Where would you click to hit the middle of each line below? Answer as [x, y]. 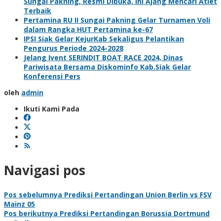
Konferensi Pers [52, 76]
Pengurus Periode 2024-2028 [74, 48]
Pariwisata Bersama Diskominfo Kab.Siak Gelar [107, 67]
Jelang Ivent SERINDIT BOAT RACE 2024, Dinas [103, 57]
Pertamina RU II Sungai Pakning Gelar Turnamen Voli [117, 20]
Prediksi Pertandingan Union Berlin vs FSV [137, 194]
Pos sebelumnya [33, 194]
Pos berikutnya [31, 213]
